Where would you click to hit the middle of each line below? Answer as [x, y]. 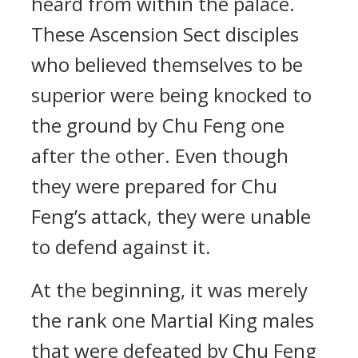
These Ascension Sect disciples [165, 34]
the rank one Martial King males [173, 320]
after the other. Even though [160, 155]
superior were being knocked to [171, 95]
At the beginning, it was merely [169, 290]
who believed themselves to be [167, 64]
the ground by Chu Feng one [158, 125]
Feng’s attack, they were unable [171, 216]
